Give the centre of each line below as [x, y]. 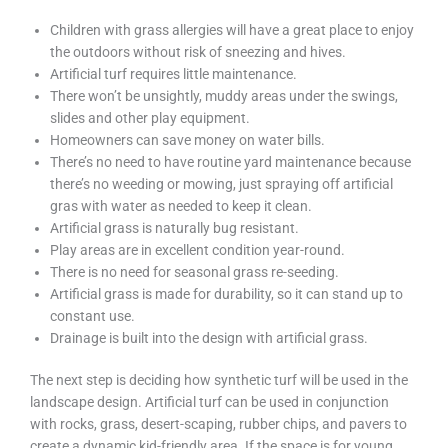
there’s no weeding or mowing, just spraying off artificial [221, 183]
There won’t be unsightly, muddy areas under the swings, [224, 95]
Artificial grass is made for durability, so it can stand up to [226, 293]
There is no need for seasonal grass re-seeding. [194, 271]
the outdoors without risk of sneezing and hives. [198, 51]
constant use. [92, 315]
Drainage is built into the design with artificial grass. [209, 337]
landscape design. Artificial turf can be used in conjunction [209, 402]
